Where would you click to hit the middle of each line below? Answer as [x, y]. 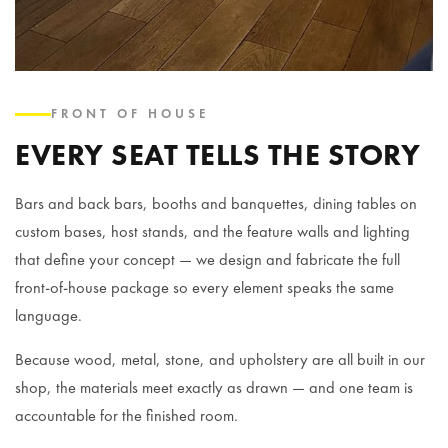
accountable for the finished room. [126, 416]
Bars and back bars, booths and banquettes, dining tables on [216, 204]
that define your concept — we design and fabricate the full [207, 260]
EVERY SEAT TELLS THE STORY [217, 155]
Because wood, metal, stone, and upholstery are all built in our [220, 360]
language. [48, 316]
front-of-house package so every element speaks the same [204, 288]
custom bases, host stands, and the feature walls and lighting [212, 232]
